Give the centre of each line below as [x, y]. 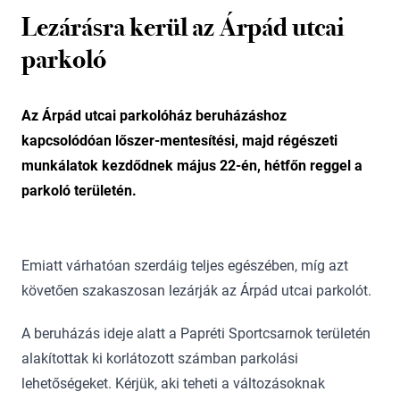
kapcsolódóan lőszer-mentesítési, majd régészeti [179, 141]
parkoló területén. [79, 191]
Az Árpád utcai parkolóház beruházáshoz [154, 116]
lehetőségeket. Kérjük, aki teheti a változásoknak [173, 383]
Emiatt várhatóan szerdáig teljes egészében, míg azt [185, 266]
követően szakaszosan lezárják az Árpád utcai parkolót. [200, 291]
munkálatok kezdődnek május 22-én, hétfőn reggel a [192, 166]
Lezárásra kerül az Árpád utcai [183, 27]
